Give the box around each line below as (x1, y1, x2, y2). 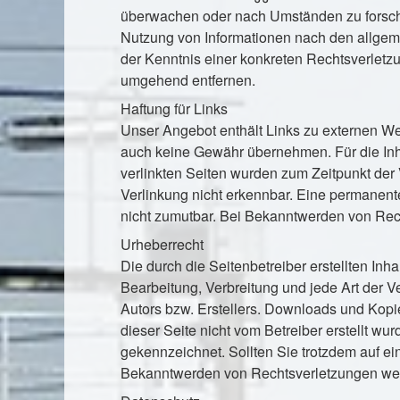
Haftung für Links (121, 97, 228, 119)
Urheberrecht (121, 233, 204, 254)
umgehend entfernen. (121, 69, 255, 90)
